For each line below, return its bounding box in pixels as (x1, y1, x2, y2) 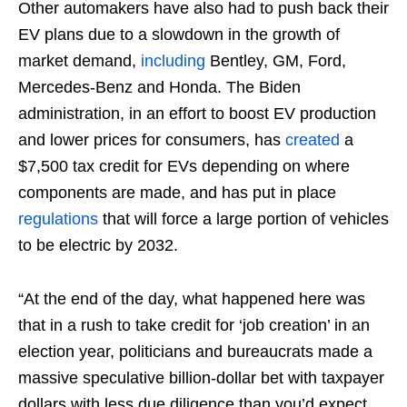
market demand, (18, 52, 141, 71)
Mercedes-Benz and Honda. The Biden (18, 78, 301, 97)
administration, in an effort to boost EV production (18, 104, 376, 124)
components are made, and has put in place (18, 184, 336, 203)
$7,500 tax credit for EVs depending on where (18, 157, 350, 176)
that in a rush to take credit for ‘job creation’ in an (18, 316, 370, 335)
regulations (18, 210, 98, 229)
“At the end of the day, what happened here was (18, 290, 365, 309)
